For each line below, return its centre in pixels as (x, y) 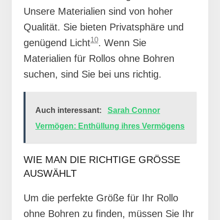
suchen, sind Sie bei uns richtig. (93, 74)
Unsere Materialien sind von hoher (98, 11)
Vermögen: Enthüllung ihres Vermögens (110, 126)
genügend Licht (57, 42)
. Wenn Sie (122, 42)
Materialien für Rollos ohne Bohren (99, 58)
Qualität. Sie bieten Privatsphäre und (104, 27)
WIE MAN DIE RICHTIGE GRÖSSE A (102, 159)
